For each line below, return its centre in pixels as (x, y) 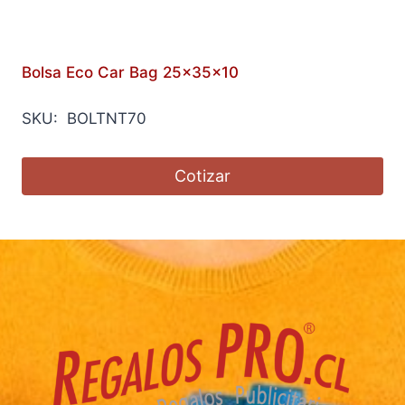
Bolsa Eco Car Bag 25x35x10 (130, 73)
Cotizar (202, 176)
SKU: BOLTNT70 (84, 119)
